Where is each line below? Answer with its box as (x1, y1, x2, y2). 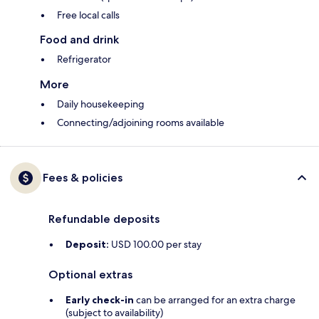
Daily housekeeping (57, 98, 145, 111)
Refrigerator (57, 53, 111, 66)
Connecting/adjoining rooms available (57, 116, 224, 130)
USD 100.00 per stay (109, 238, 202, 251)
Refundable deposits (48, 212, 159, 226)
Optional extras (48, 268, 132, 282)
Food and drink (40, 33, 119, 47)
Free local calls (57, 9, 120, 22)
